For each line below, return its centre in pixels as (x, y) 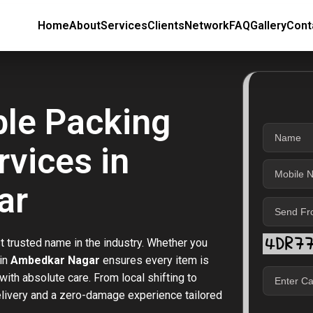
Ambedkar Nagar (55, 261)
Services (124, 25)
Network (207, 25)
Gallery (268, 25)
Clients (166, 25)
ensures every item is (154, 261)
